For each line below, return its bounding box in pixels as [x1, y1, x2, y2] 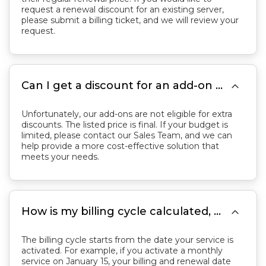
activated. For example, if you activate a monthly [21, 245, 223, 256]
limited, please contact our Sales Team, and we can [21, 130, 232, 141]
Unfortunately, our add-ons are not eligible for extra [21, 109, 232, 119]
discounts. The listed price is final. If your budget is [21, 119, 228, 130]
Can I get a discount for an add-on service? [216, 79, 223, 92]
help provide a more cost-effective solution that [21, 141, 219, 151]
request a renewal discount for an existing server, [21, 4, 224, 15]
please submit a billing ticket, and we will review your [21, 15, 239, 26]
